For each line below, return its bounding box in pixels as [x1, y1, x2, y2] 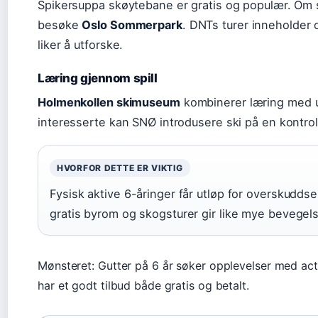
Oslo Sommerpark [82, 17, 182, 32]
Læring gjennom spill [38, 70, 158, 85]
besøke [38, 17, 82, 32]
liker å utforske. [38, 37, 124, 52]
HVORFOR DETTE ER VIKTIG [57, 162, 183, 173]
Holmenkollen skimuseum [38, 94, 180, 109]
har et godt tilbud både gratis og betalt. [38, 278, 249, 292]
